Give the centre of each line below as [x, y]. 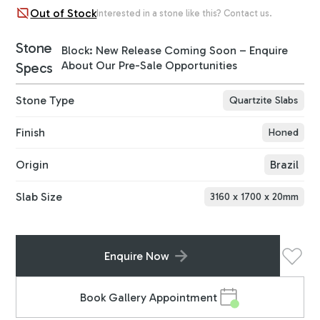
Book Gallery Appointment [149, 297]
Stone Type [45, 101]
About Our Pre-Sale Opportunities [149, 66]
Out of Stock [64, 14]
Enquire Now [136, 256]
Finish [31, 133]
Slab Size [39, 197]
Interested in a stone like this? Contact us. [185, 14]
